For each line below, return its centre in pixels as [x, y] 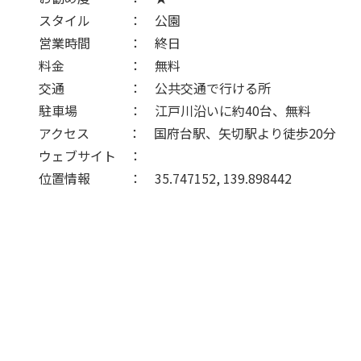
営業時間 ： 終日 [97, 43]
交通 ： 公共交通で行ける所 [142, 88]
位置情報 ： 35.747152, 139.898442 [152, 178]
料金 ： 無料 [97, 66]
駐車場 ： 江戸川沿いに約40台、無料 [162, 111]
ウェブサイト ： [84, 156]
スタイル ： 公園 [97, 21]
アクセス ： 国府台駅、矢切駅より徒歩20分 [174, 133]
